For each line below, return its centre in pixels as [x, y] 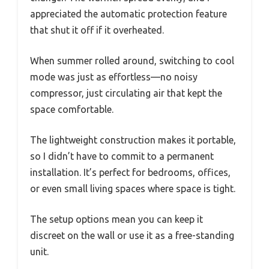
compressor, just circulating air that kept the [126, 93]
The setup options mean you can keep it [116, 219]
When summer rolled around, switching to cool [132, 60]
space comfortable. [72, 109]
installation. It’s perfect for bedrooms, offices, [130, 172]
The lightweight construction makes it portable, [133, 140]
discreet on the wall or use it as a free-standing [132, 235]
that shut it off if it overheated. [97, 30]
